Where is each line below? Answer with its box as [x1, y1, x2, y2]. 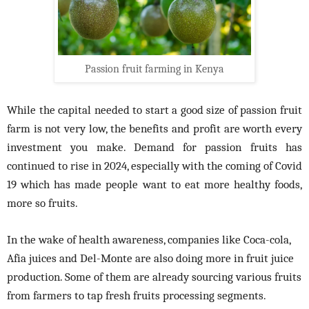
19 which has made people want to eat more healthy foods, [7, 177, 302, 192]
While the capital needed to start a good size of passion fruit [7, 103, 302, 117]
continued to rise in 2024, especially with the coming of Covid [7, 159, 302, 173]
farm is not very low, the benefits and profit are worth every [7, 121, 302, 136]
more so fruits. [7, 196, 78, 210]
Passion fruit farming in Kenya [85, 63, 224, 76]
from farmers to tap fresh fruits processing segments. [7, 288, 266, 303]
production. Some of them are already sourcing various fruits [7, 270, 301, 284]
